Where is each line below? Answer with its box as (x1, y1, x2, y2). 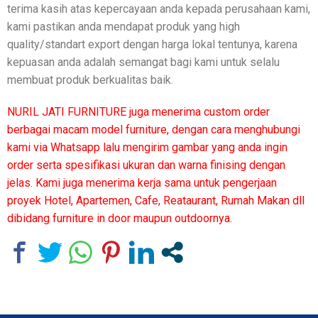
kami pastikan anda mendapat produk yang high (7, 19, 240, 33)
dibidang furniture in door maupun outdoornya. (7, 211, 232, 225)
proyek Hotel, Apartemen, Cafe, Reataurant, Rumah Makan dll (7, 193, 305, 207)
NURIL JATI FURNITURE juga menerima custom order (7, 104, 270, 119)
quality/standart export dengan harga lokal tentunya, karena (7, 37, 297, 51)
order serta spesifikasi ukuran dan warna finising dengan (7, 158, 285, 172)
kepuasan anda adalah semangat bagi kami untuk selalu (7, 55, 280, 69)
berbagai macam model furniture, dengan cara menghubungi (7, 122, 300, 136)
